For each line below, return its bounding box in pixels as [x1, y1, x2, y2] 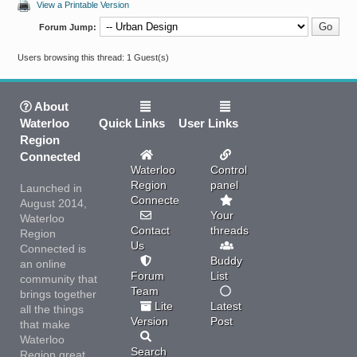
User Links [178, 116, 238, 130]
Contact [131, 223, 171, 237]
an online [19, 257, 66, 270]
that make [19, 317, 70, 331]
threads [210, 223, 249, 237]
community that [19, 272, 97, 285]
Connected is [19, 241, 86, 255]
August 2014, [19, 196, 87, 210]
